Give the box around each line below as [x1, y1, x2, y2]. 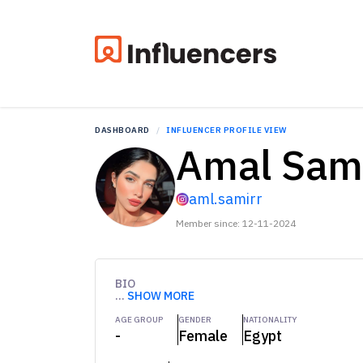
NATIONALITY [243, 314, 297, 326]
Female [178, 327, 228, 346]
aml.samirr [189, 190, 263, 209]
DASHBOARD [95, 125, 150, 136]
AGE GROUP [115, 314, 163, 326]
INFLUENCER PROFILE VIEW [166, 125, 287, 136]
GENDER [178, 314, 211, 326]
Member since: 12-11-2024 [176, 217, 296, 230]
